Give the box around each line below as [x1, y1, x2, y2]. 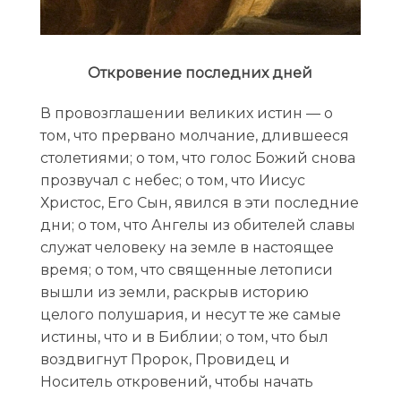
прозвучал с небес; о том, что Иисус [39, 171, 305, 189]
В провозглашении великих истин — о [39, 104, 333, 122]
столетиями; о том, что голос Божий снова [39, 149, 355, 166]
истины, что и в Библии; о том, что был [39, 328, 328, 346]
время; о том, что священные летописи [39, 260, 333, 278]
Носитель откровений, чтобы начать [39, 372, 313, 390]
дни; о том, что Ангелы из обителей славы [39, 216, 355, 234]
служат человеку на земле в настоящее [39, 238, 334, 256]
